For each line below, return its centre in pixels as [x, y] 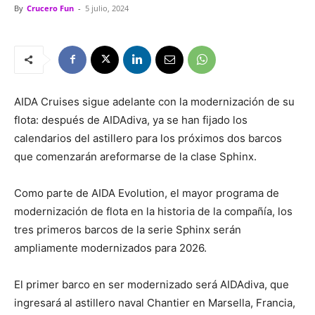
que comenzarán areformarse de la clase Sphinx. [135, 156]
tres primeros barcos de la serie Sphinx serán [128, 229]
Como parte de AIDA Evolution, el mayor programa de [147, 193]
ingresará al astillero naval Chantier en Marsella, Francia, [155, 302]
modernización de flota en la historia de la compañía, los [153, 211]
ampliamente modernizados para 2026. [110, 247]
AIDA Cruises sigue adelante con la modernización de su [154, 101]
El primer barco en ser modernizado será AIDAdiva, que [152, 284]
